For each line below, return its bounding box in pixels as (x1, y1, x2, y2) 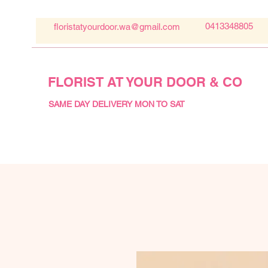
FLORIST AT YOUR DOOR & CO (48, 74, 242, 90)
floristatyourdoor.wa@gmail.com (54, 22, 180, 32)
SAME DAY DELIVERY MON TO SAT (48, 99, 185, 109)
